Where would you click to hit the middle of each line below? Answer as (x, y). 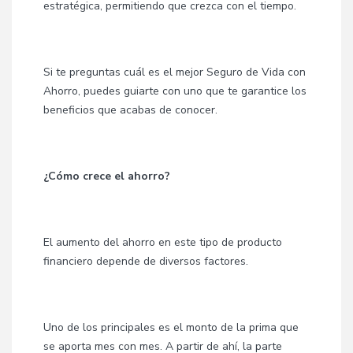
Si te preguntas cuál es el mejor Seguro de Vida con (175, 72)
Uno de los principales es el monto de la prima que (171, 327)
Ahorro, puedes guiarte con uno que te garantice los (175, 91)
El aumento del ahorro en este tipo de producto (163, 242)
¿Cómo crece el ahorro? (107, 176)
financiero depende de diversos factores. (146, 261)
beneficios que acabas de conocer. (130, 110)
